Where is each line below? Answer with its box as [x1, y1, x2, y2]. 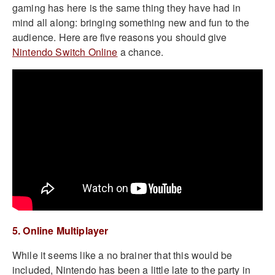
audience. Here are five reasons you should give [12, 29, 227, 44]
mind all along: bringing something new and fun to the [12, 15, 250, 29]
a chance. [117, 44, 164, 59]
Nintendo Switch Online [12, 44, 118, 59]
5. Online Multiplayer [12, 223, 109, 238]
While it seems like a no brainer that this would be [12, 248, 233, 263]
